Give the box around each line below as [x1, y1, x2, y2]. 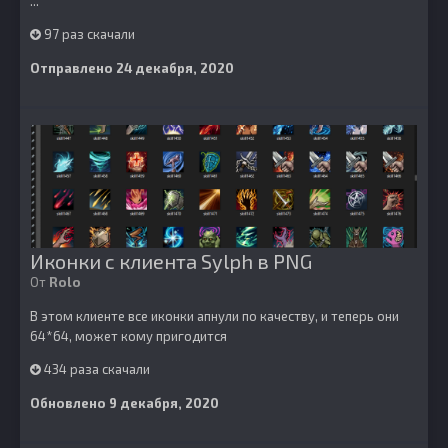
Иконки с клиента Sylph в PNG [30, 249, 312, 273]
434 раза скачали [41, 361, 150, 377]
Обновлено [30, 395, 109, 411]
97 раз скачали [41, 26, 135, 42]
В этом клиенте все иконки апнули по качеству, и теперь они [30, 308, 399, 324]
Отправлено [30, 60, 116, 76]
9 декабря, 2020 [109, 395, 219, 411]
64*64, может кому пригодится [30, 328, 227, 344]
